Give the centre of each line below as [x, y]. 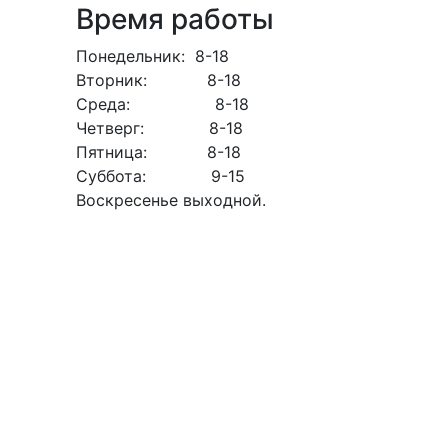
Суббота [109, 175]
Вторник [109, 79]
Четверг [108, 127]
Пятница [109, 151]
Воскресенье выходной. [171, 199]
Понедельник [128, 55]
